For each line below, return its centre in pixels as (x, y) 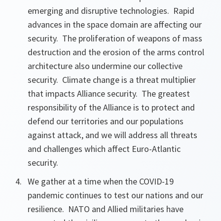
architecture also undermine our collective (105, 66)
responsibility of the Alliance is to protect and (111, 107)
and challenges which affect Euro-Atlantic (104, 149)
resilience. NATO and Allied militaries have (106, 209)
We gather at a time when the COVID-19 (101, 181)
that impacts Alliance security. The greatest (109, 93)
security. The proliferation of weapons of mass (115, 38)
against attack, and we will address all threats (112, 135)
